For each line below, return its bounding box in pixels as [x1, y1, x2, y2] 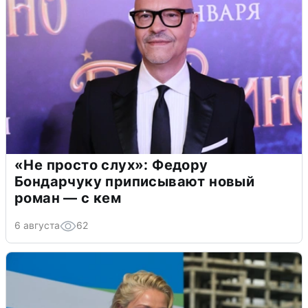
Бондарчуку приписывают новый [14, 173, 255, 190]
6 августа [14, 219, 60, 232]
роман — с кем [14, 190, 122, 207]
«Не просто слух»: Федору [14, 157, 208, 174]
